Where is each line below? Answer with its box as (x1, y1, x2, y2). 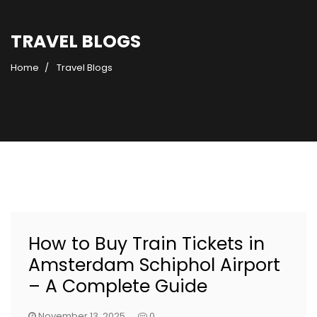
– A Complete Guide (28, 274, 207, 299)
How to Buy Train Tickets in (28, 231, 265, 256)
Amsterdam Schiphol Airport (28, 253, 280, 277)
